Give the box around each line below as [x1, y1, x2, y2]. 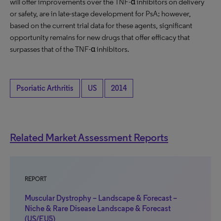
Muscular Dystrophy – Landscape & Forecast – [25, 193, 177, 203]
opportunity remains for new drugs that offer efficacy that [10, 33, 190, 42]
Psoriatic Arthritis [16, 83, 74, 93]
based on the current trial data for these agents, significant [10, 21, 192, 30]
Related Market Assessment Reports [10, 131, 168, 144]
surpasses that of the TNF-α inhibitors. [10, 44, 129, 54]
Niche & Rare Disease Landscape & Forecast [25, 204, 171, 213]
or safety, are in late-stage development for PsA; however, [10, 9, 191, 18]
